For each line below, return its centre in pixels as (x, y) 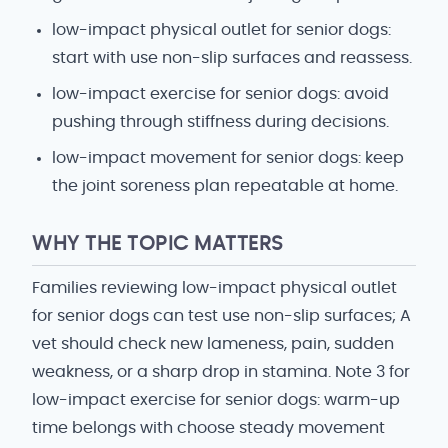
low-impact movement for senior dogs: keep (228, 158)
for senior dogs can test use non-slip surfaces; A (221, 316)
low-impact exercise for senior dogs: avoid (220, 94)
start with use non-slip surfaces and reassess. (232, 58)
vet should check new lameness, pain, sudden (213, 344)
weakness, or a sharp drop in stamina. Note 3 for (221, 372)
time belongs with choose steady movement (208, 428)
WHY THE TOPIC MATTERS (158, 244)
